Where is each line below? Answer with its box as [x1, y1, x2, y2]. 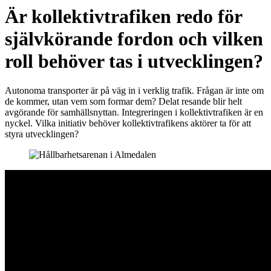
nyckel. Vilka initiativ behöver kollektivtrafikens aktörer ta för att [5, 118, 251, 129]
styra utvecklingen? [5, 129, 79, 140]
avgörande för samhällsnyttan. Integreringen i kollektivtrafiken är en [5, 107, 263, 118]
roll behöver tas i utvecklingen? [5, 50, 263, 72]
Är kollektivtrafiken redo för [5, 5, 242, 27]
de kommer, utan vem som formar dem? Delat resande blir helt [5, 96, 242, 107]
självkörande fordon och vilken [5, 27, 263, 50]
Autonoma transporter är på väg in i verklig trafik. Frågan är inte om [5, 85, 264, 96]
